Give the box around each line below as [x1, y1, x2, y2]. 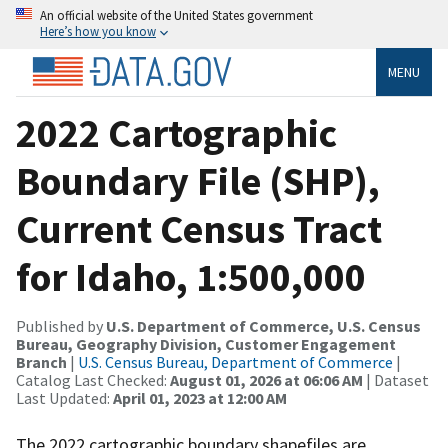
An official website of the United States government [40, 7, 313, 23]
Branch [16, 351, 67, 372]
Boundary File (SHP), [16, 155, 380, 206]
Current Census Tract [16, 203, 382, 254]
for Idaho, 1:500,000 [16, 251, 366, 302]
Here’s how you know [40, 23, 156, 39]
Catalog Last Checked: [16, 369, 170, 390]
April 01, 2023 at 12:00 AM [113, 387, 287, 408]
